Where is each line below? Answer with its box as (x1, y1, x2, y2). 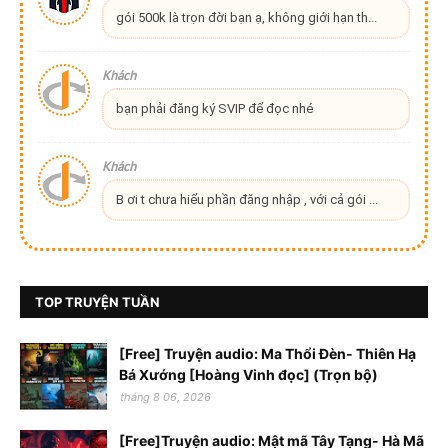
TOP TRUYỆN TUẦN (35, 293, 160, 310)
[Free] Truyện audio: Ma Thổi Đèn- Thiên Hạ (119, 344, 416, 362)
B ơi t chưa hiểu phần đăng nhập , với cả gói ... (115, 192, 378, 208)
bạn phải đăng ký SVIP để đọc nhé (115, 101, 313, 117)
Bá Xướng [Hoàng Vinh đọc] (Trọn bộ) (119, 365, 378, 383)
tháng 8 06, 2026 (120, 389, 211, 404)
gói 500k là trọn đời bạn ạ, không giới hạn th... (115, 10, 377, 26)
